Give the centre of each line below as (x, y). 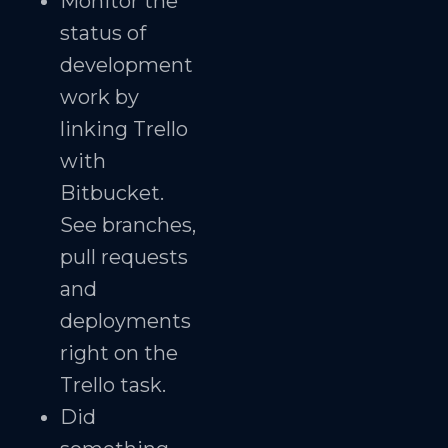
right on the (119, 352)
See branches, (128, 224)
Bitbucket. (112, 192)
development (126, 64)
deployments (125, 320)
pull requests (124, 256)
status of (103, 32)
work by (99, 96)
